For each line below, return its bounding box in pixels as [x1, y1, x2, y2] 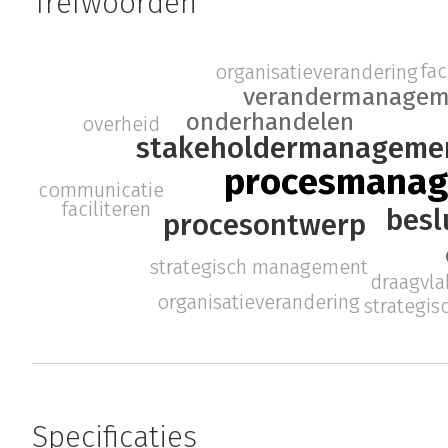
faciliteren [61, 197, 152, 222]
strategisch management [150, 254, 369, 279]
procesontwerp [162, 207, 366, 244]
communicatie [37, 178, 164, 203]
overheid [82, 111, 161, 136]
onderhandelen [185, 107, 354, 138]
